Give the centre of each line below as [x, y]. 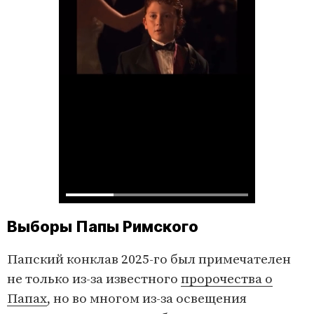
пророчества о [227, 280]
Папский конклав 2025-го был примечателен [149, 260]
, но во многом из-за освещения [147, 299]
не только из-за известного [94, 280]
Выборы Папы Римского [104, 227]
